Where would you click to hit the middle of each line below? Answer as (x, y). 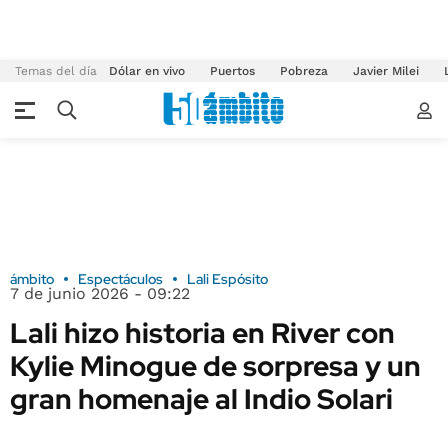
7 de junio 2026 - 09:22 (100, 293)
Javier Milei (386, 71)
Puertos (232, 71)
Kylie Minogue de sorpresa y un (215, 366)
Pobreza (304, 71)
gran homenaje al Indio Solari (201, 399)
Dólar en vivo (147, 71)
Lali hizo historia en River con (202, 333)
